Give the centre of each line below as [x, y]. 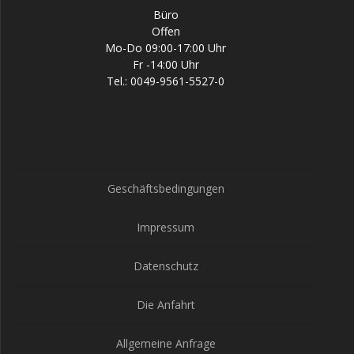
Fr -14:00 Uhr [166, 64]
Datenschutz [166, 266]
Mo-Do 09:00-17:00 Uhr [166, 48]
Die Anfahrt [166, 305]
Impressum [166, 227]
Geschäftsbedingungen [166, 188]
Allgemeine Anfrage [166, 343]
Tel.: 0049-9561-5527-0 [166, 81]
